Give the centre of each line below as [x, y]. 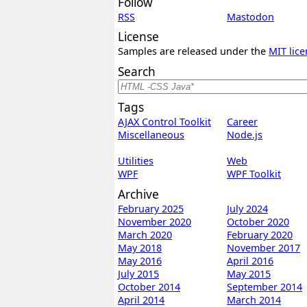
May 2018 [140, 248]
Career [242, 122]
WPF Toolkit [254, 174]
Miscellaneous [151, 135]
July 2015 [138, 274]
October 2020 [258, 222]
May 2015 [249, 274]
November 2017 [263, 248]
